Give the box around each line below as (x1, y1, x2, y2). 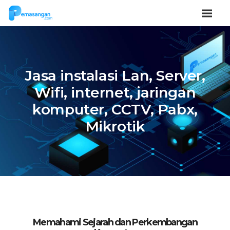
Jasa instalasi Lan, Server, (25, 67, 205, 84)
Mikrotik (85, 118, 145, 135)
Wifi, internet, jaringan (34, 84, 196, 101)
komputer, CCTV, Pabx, (32, 101, 198, 118)
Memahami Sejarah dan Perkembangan (33, 217, 197, 228)
